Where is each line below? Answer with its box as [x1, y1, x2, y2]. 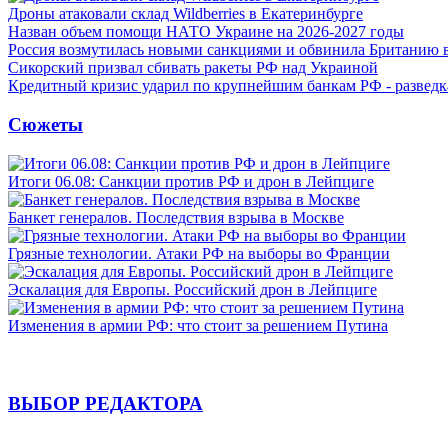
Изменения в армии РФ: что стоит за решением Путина [8, 316, 388, 334]
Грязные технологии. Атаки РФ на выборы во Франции [8, 244, 390, 262]
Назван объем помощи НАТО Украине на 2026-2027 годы [8, 23, 404, 41]
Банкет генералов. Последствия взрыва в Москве [8, 208, 344, 226]
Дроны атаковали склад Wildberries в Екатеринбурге [8, 5, 363, 23]
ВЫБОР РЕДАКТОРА [8, 393, 203, 415]
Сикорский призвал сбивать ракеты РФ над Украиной [8, 59, 378, 77]
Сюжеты [8, 113, 83, 135]
